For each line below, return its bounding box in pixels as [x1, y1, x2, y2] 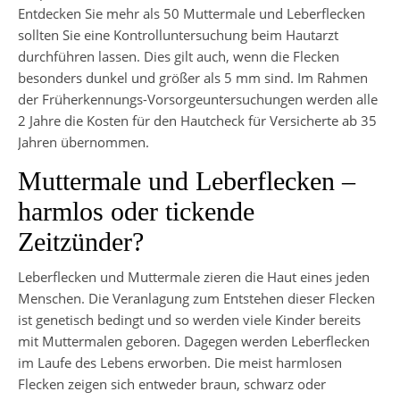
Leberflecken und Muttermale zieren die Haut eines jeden [18, 267, 370, 286]
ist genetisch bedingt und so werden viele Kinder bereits [18, 310, 361, 329]
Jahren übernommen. [18, 132, 149, 151]
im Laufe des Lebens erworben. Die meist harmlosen [18, 353, 342, 371]
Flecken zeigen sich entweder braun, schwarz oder [18, 374, 326, 393]
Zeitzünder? [18, 226, 144, 256]
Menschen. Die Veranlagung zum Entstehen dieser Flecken [18, 288, 375, 307]
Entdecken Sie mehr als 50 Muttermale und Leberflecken [18, 4, 365, 22]
